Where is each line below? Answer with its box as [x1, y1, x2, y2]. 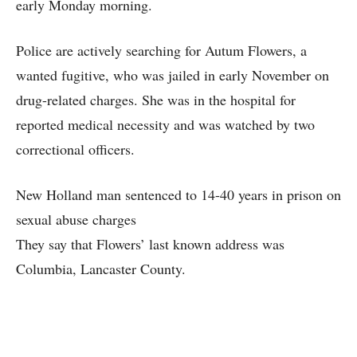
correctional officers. [16, 139, 135, 159]
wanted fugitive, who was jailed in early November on [16, 65, 329, 85]
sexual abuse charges [16, 210, 136, 229]
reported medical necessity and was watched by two [16, 115, 315, 135]
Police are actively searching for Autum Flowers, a [16, 41, 307, 61]
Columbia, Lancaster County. [16, 259, 186, 279]
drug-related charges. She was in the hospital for [16, 90, 296, 110]
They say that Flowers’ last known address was [16, 234, 284, 254]
